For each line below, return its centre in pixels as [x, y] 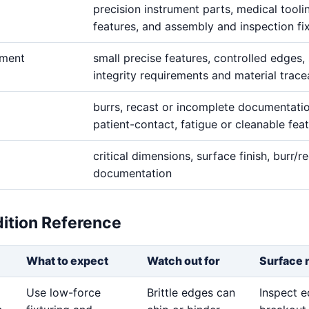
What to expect [67, 261]
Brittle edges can [191, 292]
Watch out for [183, 261]
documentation [132, 173]
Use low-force [63, 292]
